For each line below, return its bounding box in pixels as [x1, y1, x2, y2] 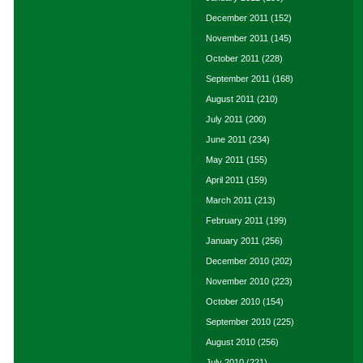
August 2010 [206, 337, 255, 347]
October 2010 [206, 297, 260, 306]
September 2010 [206, 317, 271, 327]
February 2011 [206, 216, 263, 225]
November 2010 [206, 276, 269, 286]
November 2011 [206, 33, 268, 43]
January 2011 [206, 236, 259, 246]
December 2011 [206, 13, 268, 23]
